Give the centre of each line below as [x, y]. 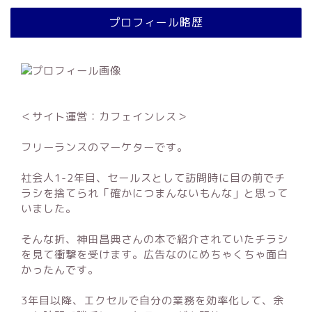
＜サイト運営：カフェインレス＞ [104, 117]
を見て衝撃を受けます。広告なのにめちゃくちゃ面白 [155, 255]
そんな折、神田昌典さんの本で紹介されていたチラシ [155, 239]
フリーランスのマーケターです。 [104, 147]
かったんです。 [60, 270]
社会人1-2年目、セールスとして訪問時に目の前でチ [153, 178]
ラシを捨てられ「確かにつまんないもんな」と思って [155, 193]
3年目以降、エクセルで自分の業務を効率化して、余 [153, 301]
